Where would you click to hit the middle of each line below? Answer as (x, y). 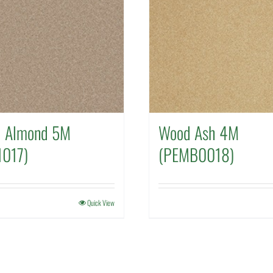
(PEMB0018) (196, 154)
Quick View (101, 203)
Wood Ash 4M (199, 133)
